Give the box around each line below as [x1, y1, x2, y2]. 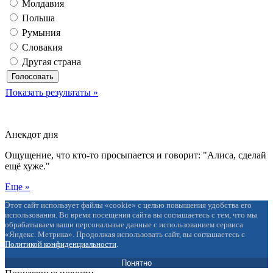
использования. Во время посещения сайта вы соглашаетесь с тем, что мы [5, 210, 257, 220]
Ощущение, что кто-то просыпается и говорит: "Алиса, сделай [5, 150, 266, 161]
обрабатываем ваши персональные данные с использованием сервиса [5, 220, 243, 230]
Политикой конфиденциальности [5, 239, 116, 249]
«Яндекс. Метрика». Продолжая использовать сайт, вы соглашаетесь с [5, 230, 245, 239]
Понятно [121, 258, 152, 268]
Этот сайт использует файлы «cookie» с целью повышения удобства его [5, 200, 252, 210]
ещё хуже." [5, 161, 50, 172]
